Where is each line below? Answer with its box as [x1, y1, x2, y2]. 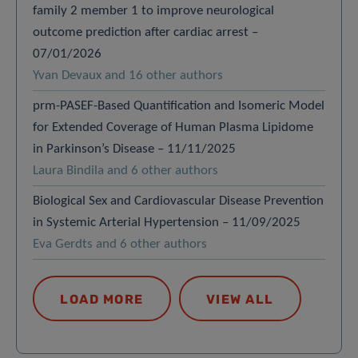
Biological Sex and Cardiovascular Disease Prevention [33, 193, 324, 208]
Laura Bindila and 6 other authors [33, 163, 218, 177]
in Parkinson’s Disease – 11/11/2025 [33, 141, 239, 156]
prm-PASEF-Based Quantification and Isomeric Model [33, 98, 324, 113]
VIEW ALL [205, 291, 274, 307]
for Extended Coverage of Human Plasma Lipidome [33, 120, 313, 134]
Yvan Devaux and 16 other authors [33, 68, 223, 82]
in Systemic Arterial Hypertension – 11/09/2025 [33, 215, 304, 229]
